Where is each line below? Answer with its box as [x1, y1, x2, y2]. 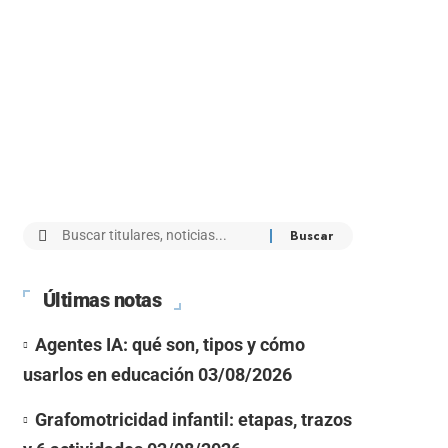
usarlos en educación [22, 363, 194, 385]
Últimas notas [42, 287, 162, 312]
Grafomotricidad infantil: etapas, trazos [34, 408, 352, 430]
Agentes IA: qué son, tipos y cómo [34, 333, 305, 355]
